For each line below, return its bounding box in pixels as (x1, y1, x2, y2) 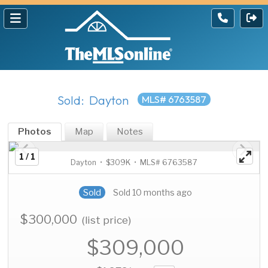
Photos (18, 126, 52, 138)
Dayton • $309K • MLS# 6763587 (71, 158, 197, 167)
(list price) (82, 214, 132, 227)
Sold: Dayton (57, 93, 129, 108)
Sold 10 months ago (113, 187, 192, 198)
